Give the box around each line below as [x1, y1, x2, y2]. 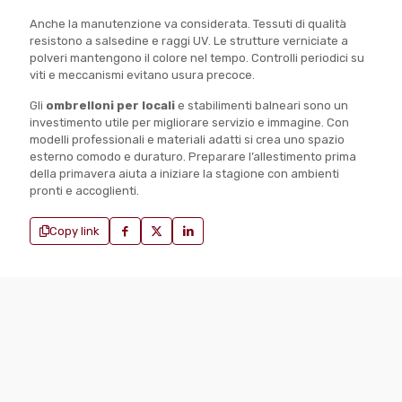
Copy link [49, 224, 100, 239]
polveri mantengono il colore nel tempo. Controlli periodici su [30, 51, 364, 66]
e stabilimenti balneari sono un [175, 99, 348, 113]
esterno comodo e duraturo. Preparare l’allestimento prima [30, 150, 356, 164]
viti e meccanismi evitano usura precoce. [30, 68, 255, 83]
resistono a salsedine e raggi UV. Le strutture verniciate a [30, 34, 348, 48]
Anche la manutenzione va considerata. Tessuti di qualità [30, 17, 346, 31]
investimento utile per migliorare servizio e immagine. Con [30, 116, 349, 130]
